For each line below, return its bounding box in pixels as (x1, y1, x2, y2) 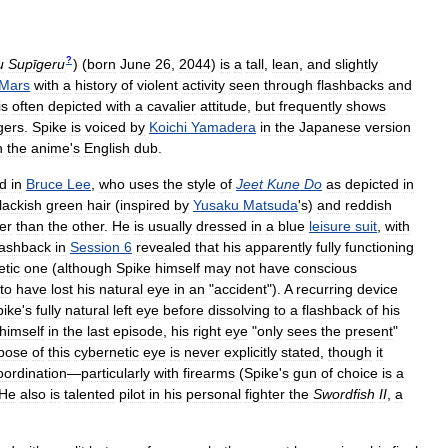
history (75, 76, 117, 93)
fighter (245, 385, 285, 402)
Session (70, 238, 120, 255)
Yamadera (191, 118, 256, 135)
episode (113, 322, 163, 339)
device (357, 280, 398, 297)
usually (148, 217, 192, 234)
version (365, 118, 411, 135)
